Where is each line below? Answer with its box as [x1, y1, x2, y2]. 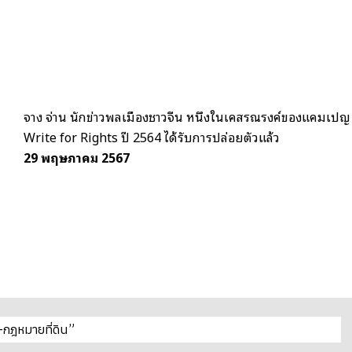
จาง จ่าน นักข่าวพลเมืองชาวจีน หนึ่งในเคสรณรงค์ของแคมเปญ [23, 106, 350, 127]
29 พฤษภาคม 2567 [23, 147, 130, 168]
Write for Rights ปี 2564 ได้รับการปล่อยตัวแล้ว [23, 126, 280, 148]
